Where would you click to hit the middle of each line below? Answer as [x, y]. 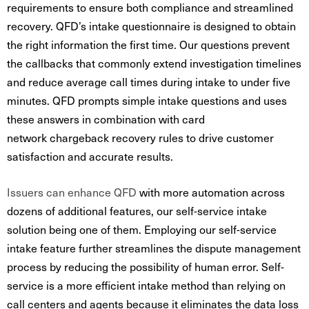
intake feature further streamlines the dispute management [154, 248]
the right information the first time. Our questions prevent [148, 44]
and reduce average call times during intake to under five [149, 81]
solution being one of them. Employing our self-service [142, 229]
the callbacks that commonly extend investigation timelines [154, 63]
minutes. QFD [41, 100]
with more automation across [211, 192]
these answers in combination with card [106, 119]
